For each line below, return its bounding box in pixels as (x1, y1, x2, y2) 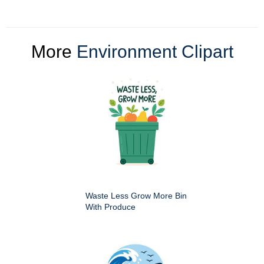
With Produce (85, 202, 136, 212)
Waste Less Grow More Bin (85, 190, 187, 200)
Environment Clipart (76, 41, 233, 61)
